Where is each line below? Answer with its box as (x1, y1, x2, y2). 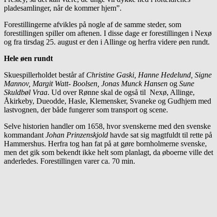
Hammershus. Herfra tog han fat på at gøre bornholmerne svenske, (4, 139, 207, 148)
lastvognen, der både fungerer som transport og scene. (4, 106, 168, 114)
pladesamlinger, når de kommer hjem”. (4, 4, 122, 13)
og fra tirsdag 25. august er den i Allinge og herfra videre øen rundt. (4, 38, 210, 46)
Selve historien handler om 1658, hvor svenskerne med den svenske (4, 122, 211, 131)
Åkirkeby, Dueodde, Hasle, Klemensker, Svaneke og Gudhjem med (4, 97, 211, 106)
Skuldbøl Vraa (4, 88, 47, 97)
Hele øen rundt (4, 54, 53, 63)
